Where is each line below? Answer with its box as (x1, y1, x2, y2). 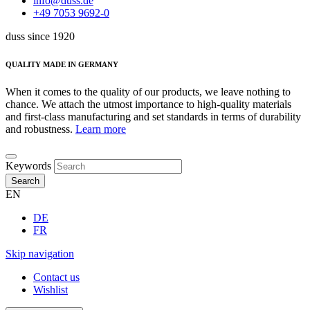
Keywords (6, 159, 51, 172)
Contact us (33, 271, 80, 283)
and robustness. (6, 122, 75, 135)
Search (11, 175, 39, 186)
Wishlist (33, 283, 68, 295)
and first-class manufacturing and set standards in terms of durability (6, 110, 301, 122)
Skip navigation (6, 247, 74, 259)
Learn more (75, 122, 126, 135)
